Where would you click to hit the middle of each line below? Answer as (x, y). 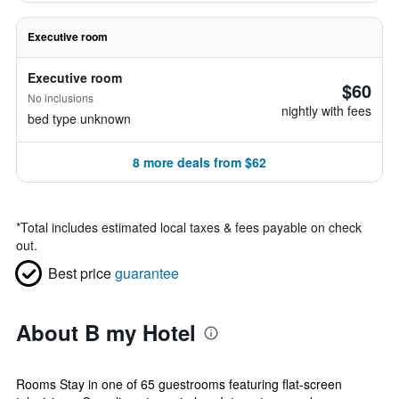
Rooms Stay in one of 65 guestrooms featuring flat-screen (179, 384)
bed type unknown (79, 118)
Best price (80, 273)
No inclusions (61, 98)
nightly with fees (326, 110)
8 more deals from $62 (199, 162)
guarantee (147, 273)
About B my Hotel (106, 332)
